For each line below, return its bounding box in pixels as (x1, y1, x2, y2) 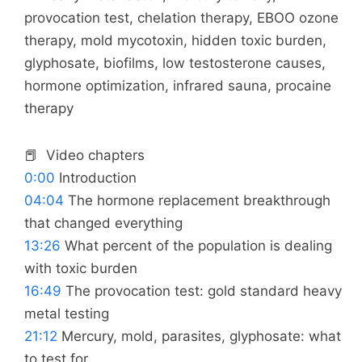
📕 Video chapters (24, 147, 145, 164)
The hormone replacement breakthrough (64, 192, 330, 209)
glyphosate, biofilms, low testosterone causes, (24, 55, 326, 72)
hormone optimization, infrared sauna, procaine (24, 78, 331, 95)
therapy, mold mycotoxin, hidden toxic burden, (24, 32, 326, 49)
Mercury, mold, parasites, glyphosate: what (57, 328, 341, 345)
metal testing (24, 305, 109, 322)
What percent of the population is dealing (61, 238, 332, 255)
